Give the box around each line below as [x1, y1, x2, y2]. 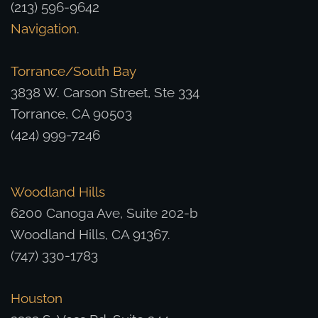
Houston [11, 290, 62, 307]
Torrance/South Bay [11, 63, 136, 79]
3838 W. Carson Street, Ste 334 [11, 84, 199, 101]
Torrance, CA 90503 [11, 106, 132, 122]
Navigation [11, 21, 77, 37]
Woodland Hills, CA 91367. [11, 226, 170, 243]
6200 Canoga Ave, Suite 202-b [11, 205, 198, 221]
